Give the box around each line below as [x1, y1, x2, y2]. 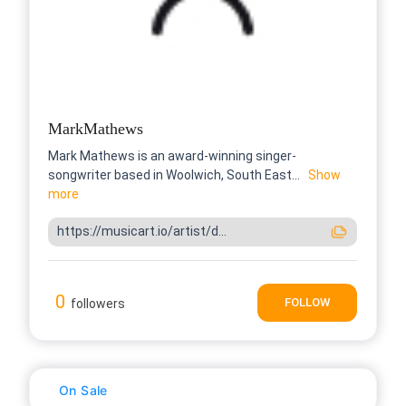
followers [71, 295, 125, 311]
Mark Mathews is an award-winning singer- [48, 148, 296, 163]
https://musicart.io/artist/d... [57, 224, 227, 239]
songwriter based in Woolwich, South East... [48, 167, 300, 182]
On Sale [59, 382, 108, 398]
